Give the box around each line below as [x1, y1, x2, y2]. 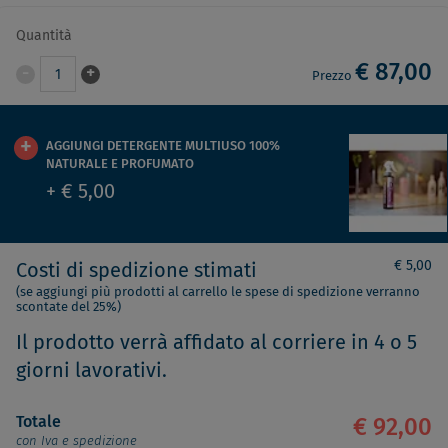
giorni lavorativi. [16, 361, 167, 381]
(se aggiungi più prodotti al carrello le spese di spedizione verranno [16, 286, 420, 299]
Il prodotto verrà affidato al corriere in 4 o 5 [16, 333, 417, 353]
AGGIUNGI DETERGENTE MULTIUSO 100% [46, 140, 280, 153]
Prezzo [312, 70, 355, 83]
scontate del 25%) [16, 301, 121, 314]
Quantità [16, 29, 72, 43]
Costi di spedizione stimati [16, 261, 257, 281]
